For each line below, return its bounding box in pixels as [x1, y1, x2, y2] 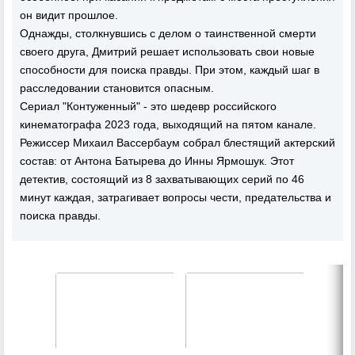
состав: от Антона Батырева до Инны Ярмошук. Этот [20, 155, 294, 168]
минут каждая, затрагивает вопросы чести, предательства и [20, 191, 331, 204]
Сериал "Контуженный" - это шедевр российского [20, 100, 277, 113]
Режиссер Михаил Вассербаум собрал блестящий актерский [20, 136, 335, 150]
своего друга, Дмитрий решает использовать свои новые [20, 45, 315, 59]
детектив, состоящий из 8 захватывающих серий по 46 [20, 173, 304, 186]
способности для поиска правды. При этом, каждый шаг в [20, 63, 319, 77]
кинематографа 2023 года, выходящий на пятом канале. [20, 118, 316, 132]
